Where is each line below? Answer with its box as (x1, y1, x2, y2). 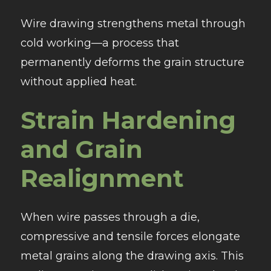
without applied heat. (20, 75, 137, 89)
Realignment (20, 163, 184, 194)
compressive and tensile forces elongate (20, 230, 240, 244)
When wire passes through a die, (20, 211, 200, 224)
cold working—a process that (20, 36, 179, 50)
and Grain (20, 134, 143, 165)
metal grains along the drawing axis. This (20, 249, 244, 263)
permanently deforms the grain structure (20, 56, 244, 70)
